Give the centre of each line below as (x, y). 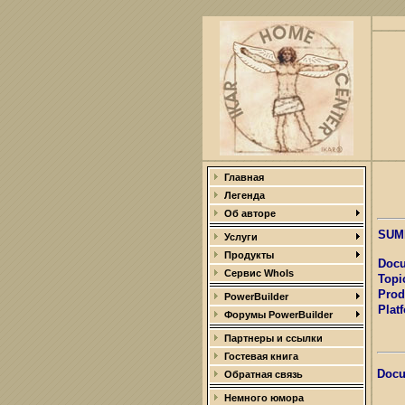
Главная (244, 177)
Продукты (249, 255)
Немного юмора (264, 398)
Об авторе (250, 213)
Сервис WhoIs (259, 273)
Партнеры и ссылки (273, 338)
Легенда (245, 195)
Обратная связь (264, 374)
